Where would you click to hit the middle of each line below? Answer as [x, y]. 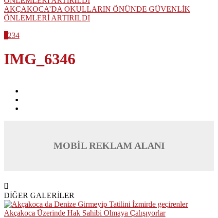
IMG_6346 [40, 59]
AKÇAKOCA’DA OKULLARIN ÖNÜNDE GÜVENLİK [97, 9]
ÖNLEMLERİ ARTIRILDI [47, 18]
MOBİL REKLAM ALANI [109, 145]
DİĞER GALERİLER [39, 195]
